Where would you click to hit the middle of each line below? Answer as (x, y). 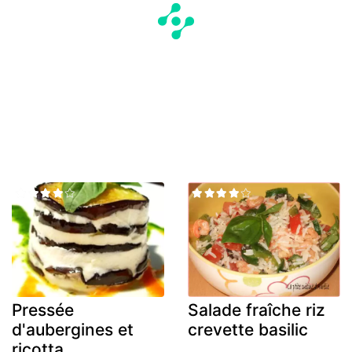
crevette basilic (248, 329)
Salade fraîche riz (257, 310)
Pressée (43, 310)
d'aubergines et (73, 329)
